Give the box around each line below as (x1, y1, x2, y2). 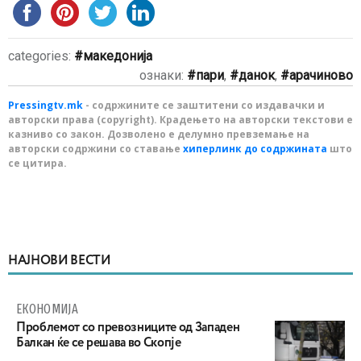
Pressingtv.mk (8, 98, 83, 112)
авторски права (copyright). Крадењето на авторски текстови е (8, 113, 353, 127)
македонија (83, 48, 152, 64)
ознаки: (139, 68, 187, 83)
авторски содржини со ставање (8, 142, 183, 156)
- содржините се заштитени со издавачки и (83, 98, 325, 112)
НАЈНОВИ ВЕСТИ (8, 255, 111, 268)
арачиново (289, 68, 353, 83)
